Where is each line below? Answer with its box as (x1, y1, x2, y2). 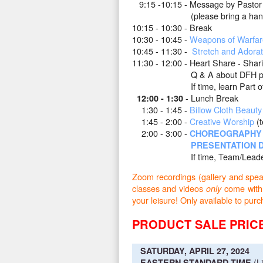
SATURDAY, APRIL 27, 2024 (140, 245, 249, 257)
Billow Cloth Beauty (189, 103, 262, 116)
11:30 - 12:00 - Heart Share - (131, 56, 243, 69)
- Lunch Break (185, 91, 238, 104)
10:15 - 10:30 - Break (131, 21, 212, 33)
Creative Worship (189, 114, 254, 127)
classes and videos (131, 182, 207, 195)
